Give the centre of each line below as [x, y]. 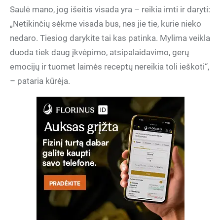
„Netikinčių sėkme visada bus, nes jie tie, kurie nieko [106, 24]
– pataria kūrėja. [40, 81]
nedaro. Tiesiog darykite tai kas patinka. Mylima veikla [110, 38]
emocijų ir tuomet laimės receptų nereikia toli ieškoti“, [110, 67]
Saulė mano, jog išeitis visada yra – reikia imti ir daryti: [110, 9]
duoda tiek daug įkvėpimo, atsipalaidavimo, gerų [99, 52]
